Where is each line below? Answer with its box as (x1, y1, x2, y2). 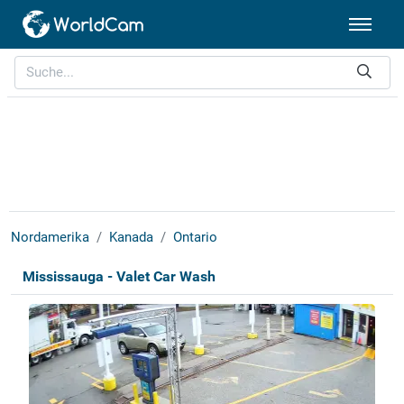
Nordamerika (10, 229, 89, 246)
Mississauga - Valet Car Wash (22, 268, 216, 286)
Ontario (172, 229, 217, 246)
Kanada (108, 229, 153, 246)
